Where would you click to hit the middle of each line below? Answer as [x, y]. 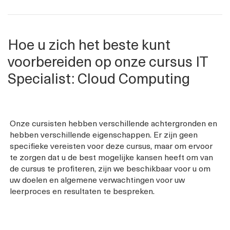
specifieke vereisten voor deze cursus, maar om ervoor [111, 145]
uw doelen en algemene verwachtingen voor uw [97, 179]
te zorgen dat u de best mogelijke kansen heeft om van [111, 156]
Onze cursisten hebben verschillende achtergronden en [113, 122]
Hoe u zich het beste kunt [89, 44]
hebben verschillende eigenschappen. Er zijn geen [104, 134]
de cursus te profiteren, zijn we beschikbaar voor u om [110, 168]
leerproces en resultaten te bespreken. [82, 190]
